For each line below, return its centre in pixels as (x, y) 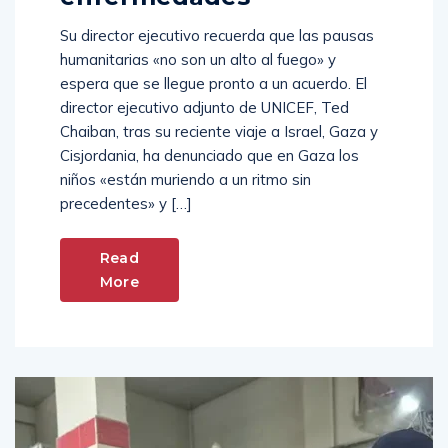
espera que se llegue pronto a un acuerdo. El (213, 84)
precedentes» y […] (126, 204)
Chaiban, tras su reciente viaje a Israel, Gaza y (219, 132)
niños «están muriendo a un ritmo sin (185, 180)
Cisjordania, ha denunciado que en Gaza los (209, 156)
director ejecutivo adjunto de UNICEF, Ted (204, 108)
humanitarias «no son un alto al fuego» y (198, 60)
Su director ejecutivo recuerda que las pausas (217, 36)
